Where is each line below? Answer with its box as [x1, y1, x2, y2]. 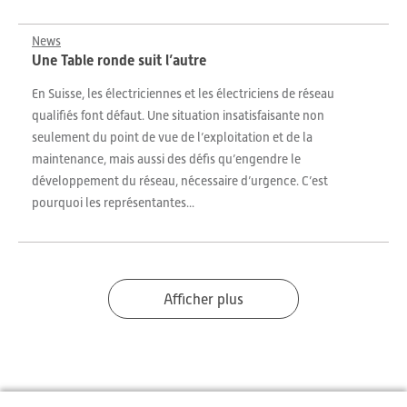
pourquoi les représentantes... [32, 195, 194, 210]
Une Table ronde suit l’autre [32, 52, 206, 69]
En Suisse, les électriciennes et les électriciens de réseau [32, 86, 334, 101]
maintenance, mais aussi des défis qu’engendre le [32, 152, 301, 166]
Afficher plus [164, 292, 243, 308]
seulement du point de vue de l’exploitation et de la [32, 130, 313, 144]
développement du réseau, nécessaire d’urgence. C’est [32, 174, 328, 188]
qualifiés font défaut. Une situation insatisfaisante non [32, 108, 324, 123]
